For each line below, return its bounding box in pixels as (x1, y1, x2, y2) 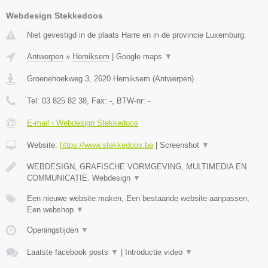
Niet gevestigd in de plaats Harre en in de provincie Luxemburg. (27, 31, 246, 40)
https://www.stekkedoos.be (60, 141, 153, 150)
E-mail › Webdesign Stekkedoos (27, 118, 138, 128)
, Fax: (87, 96, 109, 106)
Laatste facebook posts (27, 248, 111, 257)
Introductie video (125, 248, 185, 257)
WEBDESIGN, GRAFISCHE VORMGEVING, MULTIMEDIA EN (27, 162, 246, 172)
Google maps (116, 52, 165, 62)
